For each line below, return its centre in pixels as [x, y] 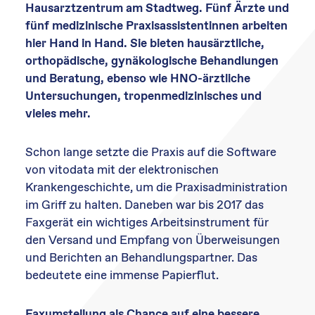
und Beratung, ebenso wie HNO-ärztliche [138, 79]
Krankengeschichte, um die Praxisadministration [156, 188]
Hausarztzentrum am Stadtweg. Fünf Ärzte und [157, 8]
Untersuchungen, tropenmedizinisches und [143, 96]
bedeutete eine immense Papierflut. [122, 276]
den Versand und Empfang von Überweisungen [153, 240]
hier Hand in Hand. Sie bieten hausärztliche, [145, 44]
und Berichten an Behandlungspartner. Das [141, 258]
